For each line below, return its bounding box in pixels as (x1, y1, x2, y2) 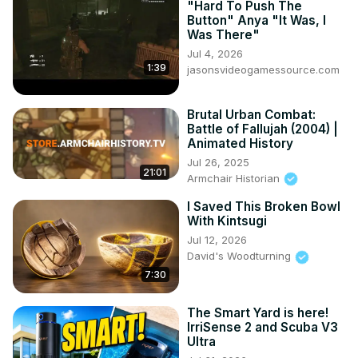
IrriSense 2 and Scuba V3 (187, 320, 338, 336)
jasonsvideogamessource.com (187, 62, 340, 76)
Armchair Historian (187, 171, 283, 185)
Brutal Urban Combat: (187, 106, 316, 122)
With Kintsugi (187, 213, 267, 229)
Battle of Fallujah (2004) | (187, 121, 338, 137)
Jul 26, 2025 (187, 155, 249, 169)
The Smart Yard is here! (187, 305, 328, 321)
